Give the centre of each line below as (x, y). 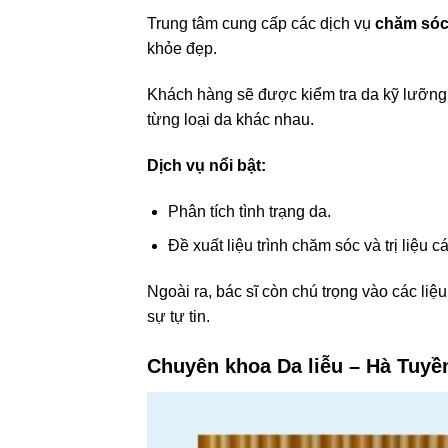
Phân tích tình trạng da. (249, 211)
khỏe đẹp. (182, 49)
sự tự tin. (178, 316)
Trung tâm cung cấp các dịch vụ (261, 24)
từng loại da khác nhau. (230, 119)
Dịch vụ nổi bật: (206, 165)
